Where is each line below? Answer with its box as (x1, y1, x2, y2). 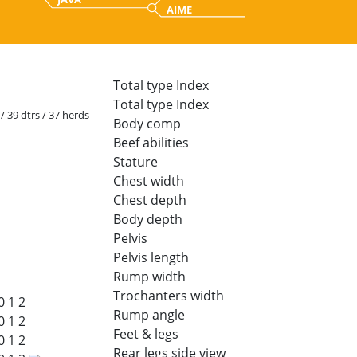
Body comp (112, 114, 181, 132)
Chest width (112, 171, 184, 190)
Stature (112, 152, 158, 171)
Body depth (112, 210, 182, 228)
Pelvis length (112, 248, 189, 266)
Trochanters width (112, 286, 224, 304)
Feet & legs (112, 324, 178, 343)
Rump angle (112, 305, 185, 324)
